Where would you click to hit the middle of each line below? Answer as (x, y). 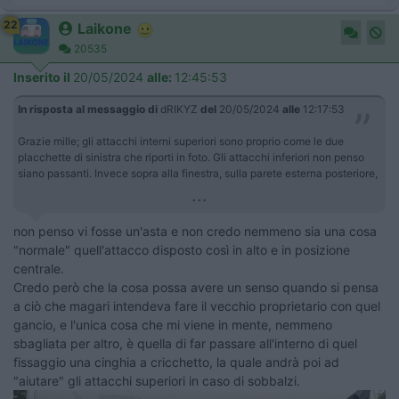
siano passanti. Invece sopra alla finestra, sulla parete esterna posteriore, (198, 174)
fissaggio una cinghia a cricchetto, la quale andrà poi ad (176, 362)
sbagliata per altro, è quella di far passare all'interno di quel (185, 344)
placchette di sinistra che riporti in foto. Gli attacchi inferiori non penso (191, 158)
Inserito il (43, 77)
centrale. (39, 269)
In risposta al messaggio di (88, 110)
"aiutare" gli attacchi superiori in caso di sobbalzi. (157, 381)
